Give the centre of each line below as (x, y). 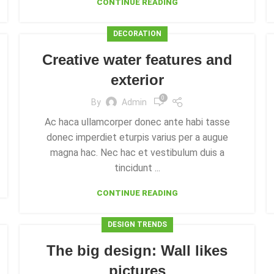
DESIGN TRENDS (137, 224)
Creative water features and (137, 60)
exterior (137, 80)
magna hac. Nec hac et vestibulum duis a (137, 153)
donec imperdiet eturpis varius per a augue (137, 137)
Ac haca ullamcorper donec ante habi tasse (137, 122)
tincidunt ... (137, 168)
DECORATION (137, 34)
